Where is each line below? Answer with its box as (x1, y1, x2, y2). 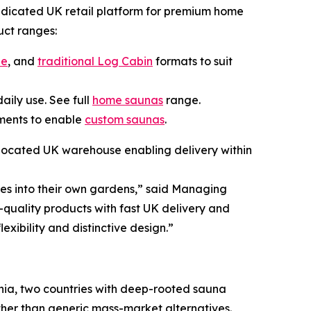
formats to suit (153, 54, 233, 68)
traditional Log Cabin (37, 54, 153, 68)
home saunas (92, 93, 163, 107)
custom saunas (85, 112, 165, 126)
